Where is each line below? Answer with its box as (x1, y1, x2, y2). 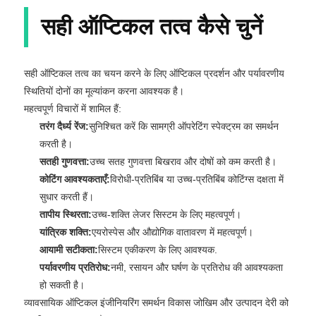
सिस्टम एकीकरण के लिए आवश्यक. (98, 243, 217, 255)
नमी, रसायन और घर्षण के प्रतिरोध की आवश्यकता (111, 261, 283, 273)
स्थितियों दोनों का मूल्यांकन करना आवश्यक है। (24, 85, 184, 97)
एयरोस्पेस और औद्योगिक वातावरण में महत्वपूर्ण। (92, 226, 253, 238)
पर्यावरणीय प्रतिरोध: (39, 261, 111, 273)
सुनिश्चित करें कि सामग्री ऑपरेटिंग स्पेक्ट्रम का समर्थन (89, 120, 279, 132)
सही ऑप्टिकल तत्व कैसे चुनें (41, 13, 262, 39)
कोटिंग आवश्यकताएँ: (39, 173, 110, 185)
